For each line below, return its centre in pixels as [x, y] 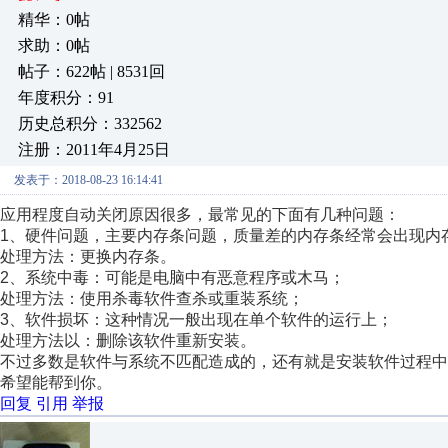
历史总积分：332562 [90, 123]
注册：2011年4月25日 [94, 149]
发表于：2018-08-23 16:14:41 [88, 180]
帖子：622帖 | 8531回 [91, 71]
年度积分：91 [66, 97]
